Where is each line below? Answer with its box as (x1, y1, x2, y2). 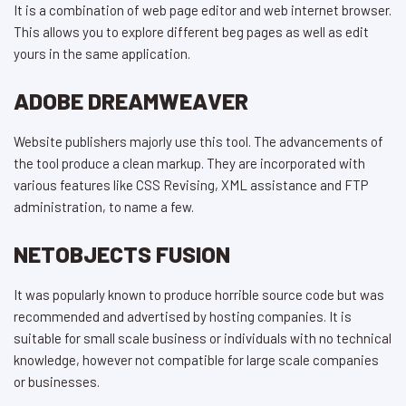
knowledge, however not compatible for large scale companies (14, 352, 379, 369)
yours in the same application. (14, 45, 190, 63)
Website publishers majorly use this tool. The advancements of (14, 133, 383, 150)
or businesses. (14, 373, 100, 391)
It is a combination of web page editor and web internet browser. (14, 2, 391, 19)
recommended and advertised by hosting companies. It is (14, 308, 352, 325)
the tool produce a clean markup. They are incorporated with (14, 155, 365, 172)
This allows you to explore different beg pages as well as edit (14, 24, 369, 41)
